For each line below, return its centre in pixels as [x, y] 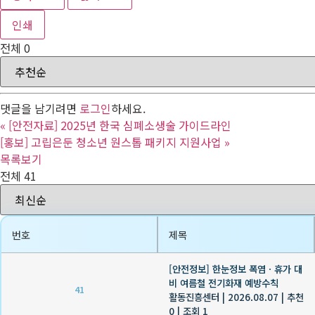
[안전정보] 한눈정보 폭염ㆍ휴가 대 [236, 268]
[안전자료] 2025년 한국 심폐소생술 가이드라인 [120, 125]
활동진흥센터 [194, 296]
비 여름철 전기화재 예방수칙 [224, 282]
